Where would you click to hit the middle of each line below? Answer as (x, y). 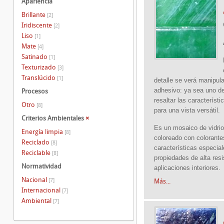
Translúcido (39, 77)
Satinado (35, 56)
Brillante (34, 14)
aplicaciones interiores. (188, 168)
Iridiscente (37, 25)
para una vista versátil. (188, 110)
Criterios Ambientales (53, 118)
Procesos (35, 91)
